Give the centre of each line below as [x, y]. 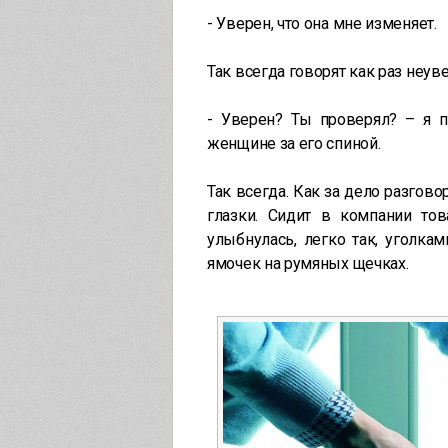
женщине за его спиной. [294, 143]
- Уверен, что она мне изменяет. [322, 23]
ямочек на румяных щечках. [308, 263]
